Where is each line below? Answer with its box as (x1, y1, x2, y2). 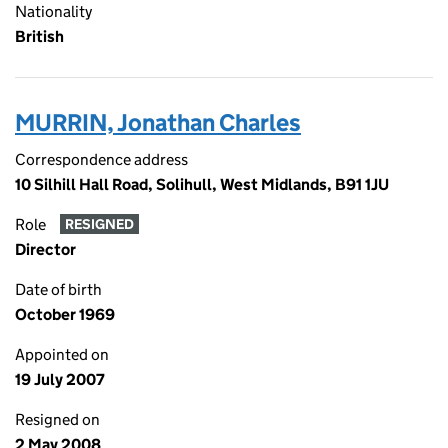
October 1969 (15, 305, 115, 324)
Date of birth (15, 280, 102, 299)
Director (15, 240, 76, 259)
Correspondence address (15, 150, 188, 169)
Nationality (15, 2, 92, 21)
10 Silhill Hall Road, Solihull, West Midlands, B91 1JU (15, 175, 389, 194)
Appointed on (15, 345, 109, 364)
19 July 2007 (15, 370, 105, 389)
